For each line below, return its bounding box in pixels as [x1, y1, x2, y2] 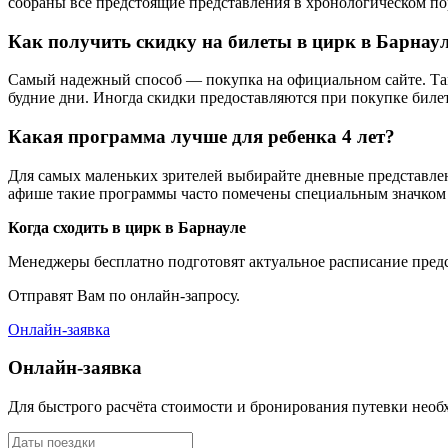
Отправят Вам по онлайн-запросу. [8, 286, 240, 304]
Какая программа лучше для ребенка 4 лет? [8, 126, 395, 147]
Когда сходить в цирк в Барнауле [8, 218, 246, 236]
